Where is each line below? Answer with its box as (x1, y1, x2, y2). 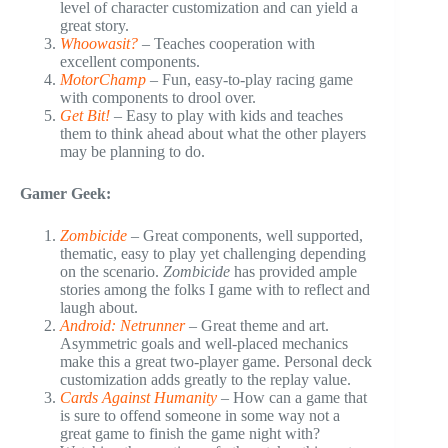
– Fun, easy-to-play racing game (146, 70, 353, 88)
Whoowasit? (60, 34, 138, 52)
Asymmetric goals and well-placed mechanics (60, 334, 348, 352)
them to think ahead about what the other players (60, 124, 366, 142)
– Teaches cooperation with (138, 34, 315, 52)
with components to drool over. (60, 88, 256, 106)
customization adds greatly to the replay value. (60, 370, 351, 388)
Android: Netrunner (60, 316, 185, 334)
